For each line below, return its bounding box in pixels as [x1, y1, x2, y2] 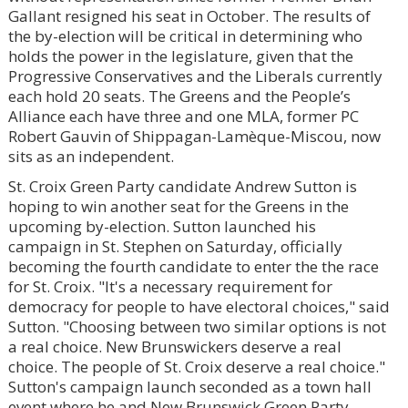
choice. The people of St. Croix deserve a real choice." [7, 355, 385, 377]
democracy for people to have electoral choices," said [7, 295, 390, 317]
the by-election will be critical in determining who [7, 25, 362, 46]
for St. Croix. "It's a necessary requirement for [7, 275, 332, 297]
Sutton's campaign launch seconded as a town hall [7, 375, 372, 397]
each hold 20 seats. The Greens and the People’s [7, 85, 351, 107]
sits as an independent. [7, 145, 174, 167]
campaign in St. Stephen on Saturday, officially [7, 235, 342, 257]
